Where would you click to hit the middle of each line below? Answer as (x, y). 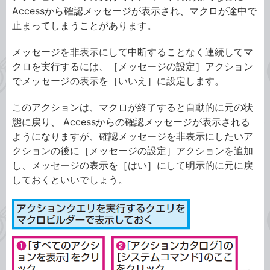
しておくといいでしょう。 (70, 180)
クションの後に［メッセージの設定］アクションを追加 (133, 151)
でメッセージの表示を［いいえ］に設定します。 (118, 81)
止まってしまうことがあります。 (84, 25)
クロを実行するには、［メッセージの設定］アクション (133, 66)
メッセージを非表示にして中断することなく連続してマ (133, 52)
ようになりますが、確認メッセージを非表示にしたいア (133, 136)
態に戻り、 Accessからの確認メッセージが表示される (131, 122)
